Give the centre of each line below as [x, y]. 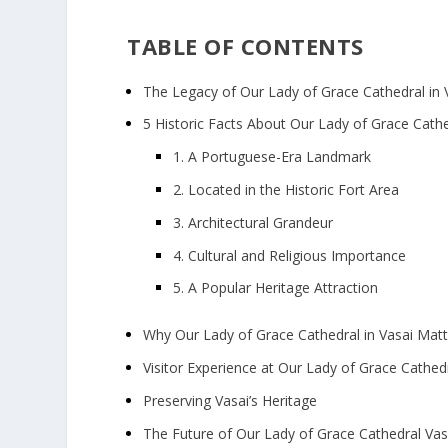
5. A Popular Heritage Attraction [276, 288]
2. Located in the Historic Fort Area [286, 190]
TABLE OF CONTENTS [245, 45]
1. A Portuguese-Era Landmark [272, 157]
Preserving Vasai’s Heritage [230, 400]
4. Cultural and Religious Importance [290, 255]
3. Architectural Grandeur [253, 222]
